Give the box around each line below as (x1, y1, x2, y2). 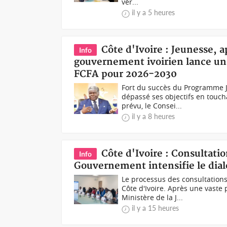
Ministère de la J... (122, 193, 183, 202)
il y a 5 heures (132, 8, 175, 17)
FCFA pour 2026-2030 (74, 68, 177, 80)
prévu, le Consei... (122, 101, 182, 110)
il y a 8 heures (132, 112, 175, 121)
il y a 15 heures (132, 204, 179, 212)
